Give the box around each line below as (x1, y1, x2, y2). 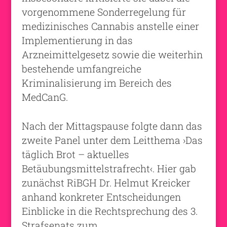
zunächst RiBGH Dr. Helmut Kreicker (21, 176, 191, 189)
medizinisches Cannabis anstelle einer (21, 19, 199, 32)
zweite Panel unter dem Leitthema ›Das (21, 133, 203, 146)
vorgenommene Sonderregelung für (21, 5, 186, 18)
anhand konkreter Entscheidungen (21, 190, 181, 203)
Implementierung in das (21, 33, 133, 47)
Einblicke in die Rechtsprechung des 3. (21, 204, 198, 217)
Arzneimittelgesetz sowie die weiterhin (21, 48, 203, 61)
